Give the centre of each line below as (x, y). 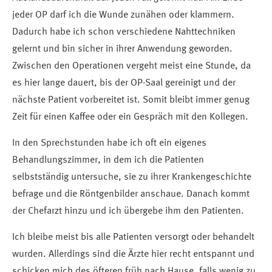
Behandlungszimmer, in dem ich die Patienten (108, 161)
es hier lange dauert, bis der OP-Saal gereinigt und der (124, 83)
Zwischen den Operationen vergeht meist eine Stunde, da (131, 66)
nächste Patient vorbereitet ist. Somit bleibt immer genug (131, 100)
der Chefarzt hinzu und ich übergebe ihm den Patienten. (128, 212)
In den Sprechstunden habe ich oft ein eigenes (109, 144)
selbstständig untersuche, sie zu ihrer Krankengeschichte (132, 178)
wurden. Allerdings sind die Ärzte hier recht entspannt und (133, 255)
